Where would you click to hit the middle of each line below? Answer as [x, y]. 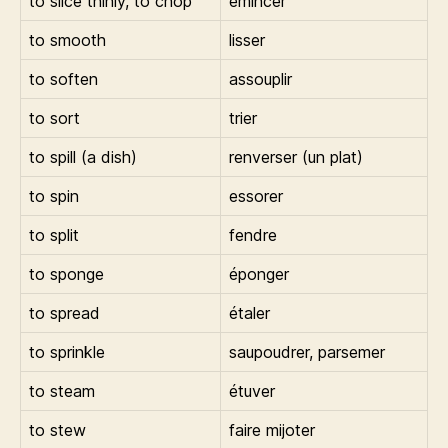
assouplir [260, 79]
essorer [256, 196]
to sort [54, 118]
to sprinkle [67, 352]
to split [54, 235]
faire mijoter [272, 430]
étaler [249, 313]
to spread [64, 313]
